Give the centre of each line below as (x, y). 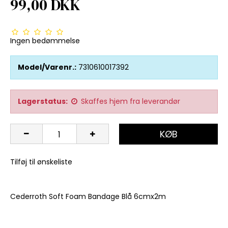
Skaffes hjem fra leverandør (131, 102)
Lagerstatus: (43, 102)
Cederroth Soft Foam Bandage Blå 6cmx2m (88, 197)
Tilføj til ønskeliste (41, 162)
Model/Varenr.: (47, 67)
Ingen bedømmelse (45, 41)
